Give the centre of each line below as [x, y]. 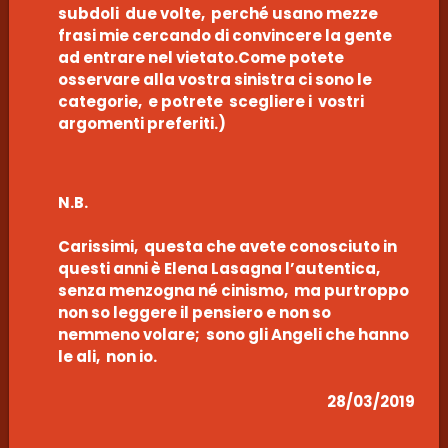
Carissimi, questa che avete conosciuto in [227, 247]
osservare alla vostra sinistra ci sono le [216, 80]
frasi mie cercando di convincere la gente [224, 36]
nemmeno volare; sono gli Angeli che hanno [233, 335]
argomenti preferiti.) [141, 124]
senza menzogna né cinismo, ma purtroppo [233, 291]
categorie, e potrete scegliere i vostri [210, 102]
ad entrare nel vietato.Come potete [200, 58]
